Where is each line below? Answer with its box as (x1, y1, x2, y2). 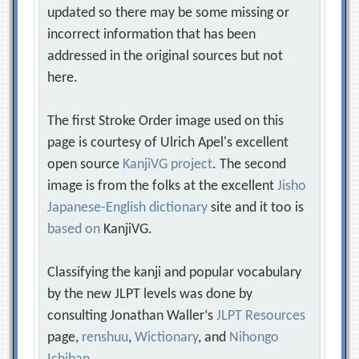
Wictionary (135, 330, 199, 345)
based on (47, 222, 101, 237)
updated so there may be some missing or (47, 6, 290, 21)
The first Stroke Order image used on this (47, 114, 284, 129)
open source (47, 157, 123, 172)
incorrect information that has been (47, 27, 256, 42)
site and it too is (208, 200, 305, 216)
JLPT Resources (216, 309, 306, 324)
